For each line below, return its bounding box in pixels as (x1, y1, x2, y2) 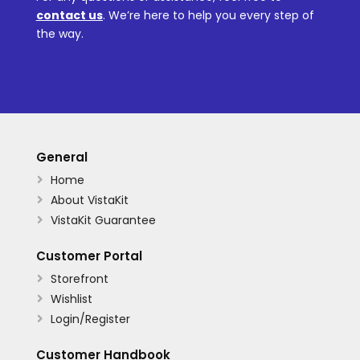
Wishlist (50, 290, 92, 307)
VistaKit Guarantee (50, 211, 156, 228)
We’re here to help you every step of (104, 6, 314, 23)
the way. (35, 25, 84, 42)
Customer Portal (35, 247, 142, 264)
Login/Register (50, 310, 130, 327)
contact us (35, 6, 103, 23)
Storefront (50, 270, 108, 287)
